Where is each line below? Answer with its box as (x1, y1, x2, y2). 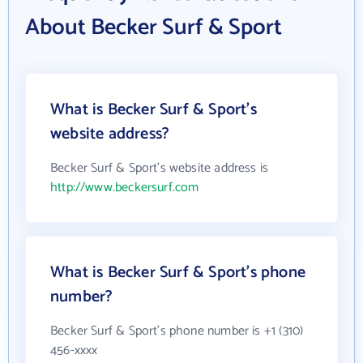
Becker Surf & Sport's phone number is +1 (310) (50, 320, 304, 342)
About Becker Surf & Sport (25, 9, 282, 46)
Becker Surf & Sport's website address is (50, 157, 269, 179)
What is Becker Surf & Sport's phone (50, 259, 305, 286)
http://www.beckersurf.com (50, 177, 199, 199)
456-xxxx (50, 340, 98, 361)
